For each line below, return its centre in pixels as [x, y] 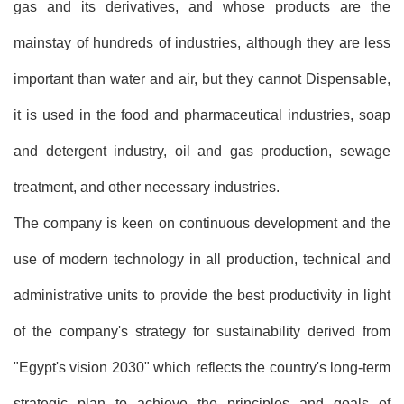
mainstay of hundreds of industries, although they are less [202, 42]
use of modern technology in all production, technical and [202, 259]
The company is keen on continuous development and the [202, 223]
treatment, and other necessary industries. [147, 187]
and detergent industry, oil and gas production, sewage [202, 151]
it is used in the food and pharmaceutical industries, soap [202, 115]
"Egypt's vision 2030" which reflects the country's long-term [202, 367]
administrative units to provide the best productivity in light [202, 295]
